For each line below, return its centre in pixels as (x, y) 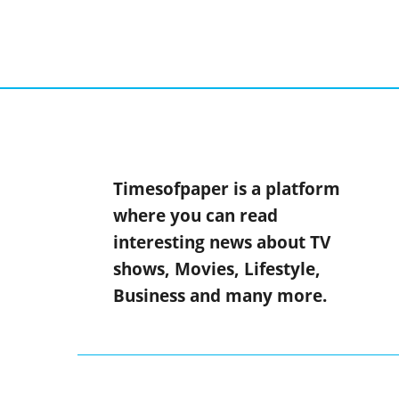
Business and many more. (220, 296)
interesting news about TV (222, 243)
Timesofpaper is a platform (227, 189)
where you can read (195, 216)
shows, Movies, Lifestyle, (217, 269)
